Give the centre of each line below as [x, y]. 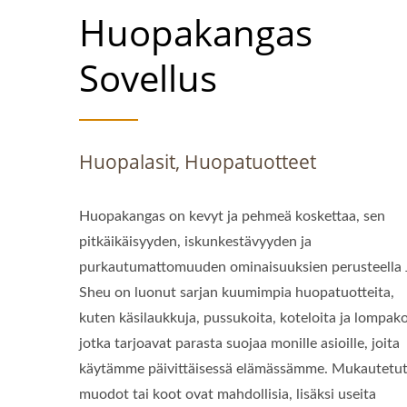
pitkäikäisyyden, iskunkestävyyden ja [195, 242]
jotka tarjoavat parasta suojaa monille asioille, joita [239, 343]
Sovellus [148, 78]
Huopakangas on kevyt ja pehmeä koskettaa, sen [232, 216]
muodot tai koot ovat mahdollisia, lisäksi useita [228, 394]
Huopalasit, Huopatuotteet [198, 162]
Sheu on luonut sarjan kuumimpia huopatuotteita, [237, 293]
